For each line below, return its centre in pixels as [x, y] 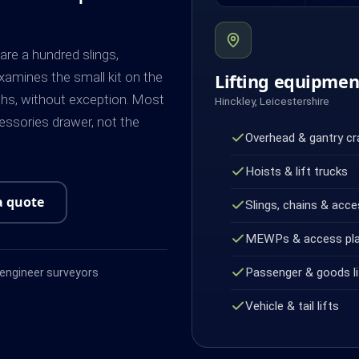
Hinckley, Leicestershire [272, 101]
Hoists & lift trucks [296, 171]
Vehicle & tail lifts [292, 306]
